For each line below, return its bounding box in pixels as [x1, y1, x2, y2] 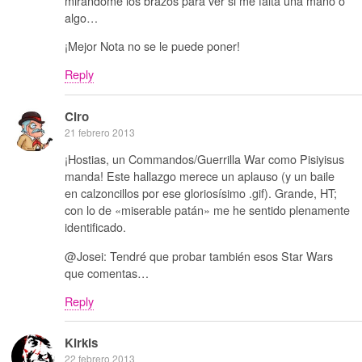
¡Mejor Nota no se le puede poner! [65, 37, 240, 55]
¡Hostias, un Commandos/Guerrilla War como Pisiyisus [65, 150, 344, 168]
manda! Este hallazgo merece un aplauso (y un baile [65, 167, 335, 185]
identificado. [65, 218, 126, 236]
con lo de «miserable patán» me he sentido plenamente [65, 201, 350, 219]
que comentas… [65, 263, 149, 281]
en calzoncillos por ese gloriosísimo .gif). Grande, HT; [65, 184, 337, 202]
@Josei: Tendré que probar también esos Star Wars [65, 246, 333, 264]
